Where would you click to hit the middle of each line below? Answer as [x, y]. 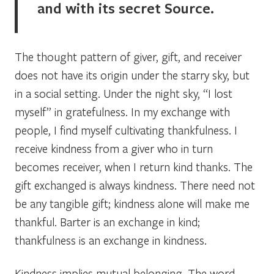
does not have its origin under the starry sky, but [132, 75]
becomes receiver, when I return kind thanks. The [134, 166]
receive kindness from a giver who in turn [114, 148]
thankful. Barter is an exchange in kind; [107, 221]
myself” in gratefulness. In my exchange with [122, 111]
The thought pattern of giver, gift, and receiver [128, 56]
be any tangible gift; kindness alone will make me [132, 203]
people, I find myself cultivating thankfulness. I [126, 130]
